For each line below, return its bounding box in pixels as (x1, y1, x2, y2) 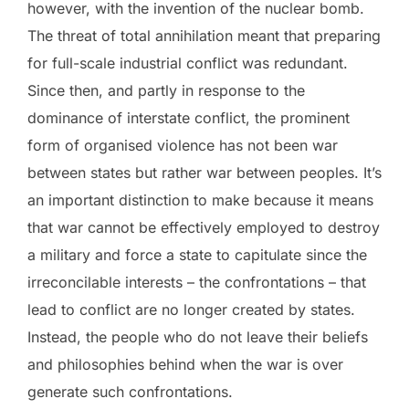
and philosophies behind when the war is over (27, 354, 343, 373)
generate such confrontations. (27, 382, 237, 401)
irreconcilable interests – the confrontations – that (27, 272, 366, 291)
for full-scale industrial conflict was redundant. (27, 53, 348, 72)
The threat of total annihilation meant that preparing (27, 26, 381, 45)
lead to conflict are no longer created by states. (27, 299, 355, 319)
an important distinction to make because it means (27, 190, 373, 209)
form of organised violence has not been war (27, 135, 338, 154)
